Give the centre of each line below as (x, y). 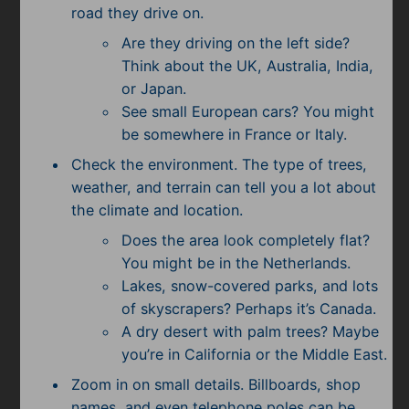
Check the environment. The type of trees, (219, 165)
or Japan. (157, 89)
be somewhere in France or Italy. (235, 135)
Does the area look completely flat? (246, 241)
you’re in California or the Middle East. (255, 355)
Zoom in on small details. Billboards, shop (215, 385)
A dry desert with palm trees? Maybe (251, 332)
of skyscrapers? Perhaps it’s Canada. (249, 309)
